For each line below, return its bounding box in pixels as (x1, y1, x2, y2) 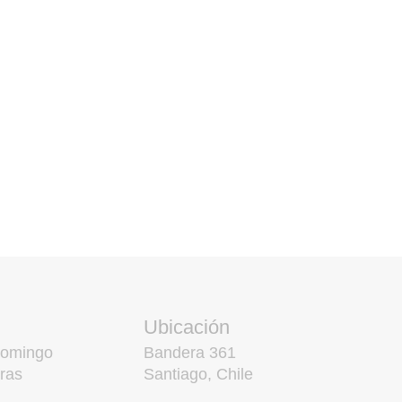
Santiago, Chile (144, 364, 254, 383)
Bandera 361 (144, 343, 237, 362)
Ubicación (144, 315, 231, 338)
